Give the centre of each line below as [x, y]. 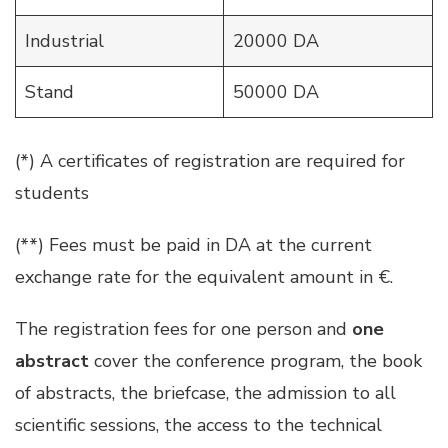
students [52, 193]
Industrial [64, 41]
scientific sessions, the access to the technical [198, 425]
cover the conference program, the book [255, 361]
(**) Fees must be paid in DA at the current [193, 245]
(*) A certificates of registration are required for [210, 161]
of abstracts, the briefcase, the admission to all [205, 393]
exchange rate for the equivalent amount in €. [204, 277]
